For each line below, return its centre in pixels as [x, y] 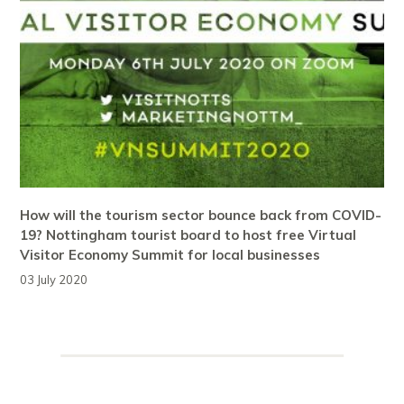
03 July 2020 [54, 280]
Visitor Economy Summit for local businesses [170, 255]
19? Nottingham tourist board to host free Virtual [188, 235]
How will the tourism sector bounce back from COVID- [201, 216]
